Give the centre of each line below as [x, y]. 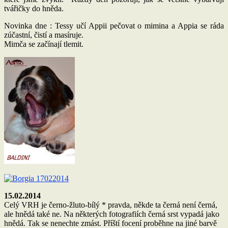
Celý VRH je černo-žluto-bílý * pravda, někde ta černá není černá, [111, 205]
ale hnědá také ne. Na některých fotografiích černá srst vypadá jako [112, 214]
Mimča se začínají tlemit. [44, 44]
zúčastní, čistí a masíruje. [44, 35]
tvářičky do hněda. [34, 8]
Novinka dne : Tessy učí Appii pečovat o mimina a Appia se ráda [114, 25]
